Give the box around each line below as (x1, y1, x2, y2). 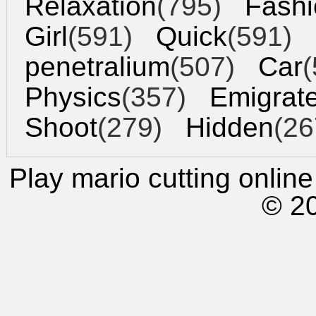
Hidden (186, 112, 274, 142)
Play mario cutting (8, 163, 231, 193)
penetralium (25, 51, 170, 82)
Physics (25, 82, 121, 112)
